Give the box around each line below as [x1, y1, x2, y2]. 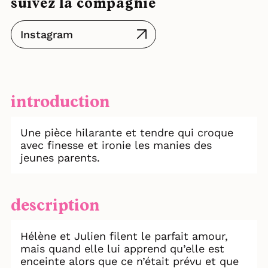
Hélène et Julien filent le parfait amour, [20, 230, 228, 243]
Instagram [20, 28, 73, 41]
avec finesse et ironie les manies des [20, 139, 212, 152]
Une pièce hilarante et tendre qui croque [20, 126, 233, 139]
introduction [11, 94, 110, 111]
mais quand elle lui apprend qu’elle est [20, 242, 224, 255]
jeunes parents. [20, 151, 100, 165]
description [11, 197, 100, 215]
